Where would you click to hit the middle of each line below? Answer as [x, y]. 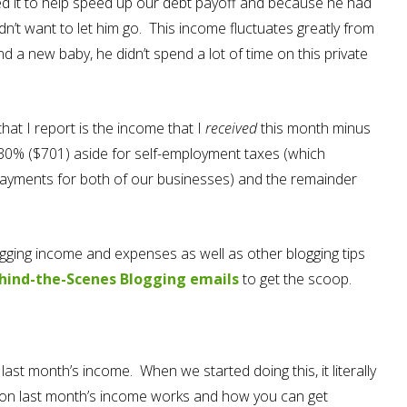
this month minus [314, 128]
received [231, 128]
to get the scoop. [295, 279]
